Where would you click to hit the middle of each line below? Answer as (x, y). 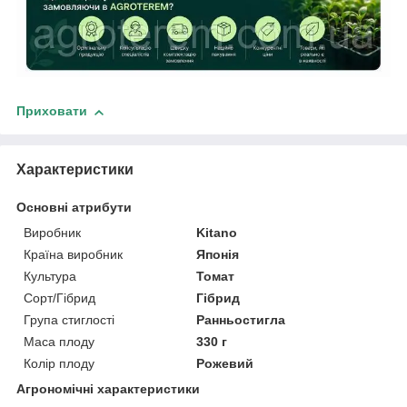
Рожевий (225, 364)
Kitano (217, 233)
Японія (218, 255)
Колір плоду (59, 364)
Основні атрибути (74, 208)
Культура (50, 277)
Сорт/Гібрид (60, 298)
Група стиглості (69, 320)
